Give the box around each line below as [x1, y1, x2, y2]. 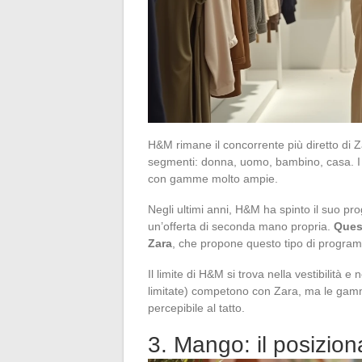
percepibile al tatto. [148, 301, 245, 314]
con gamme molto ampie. [148, 171, 278, 185]
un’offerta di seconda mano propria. [148, 219, 334, 233]
